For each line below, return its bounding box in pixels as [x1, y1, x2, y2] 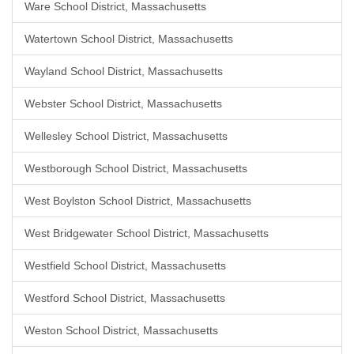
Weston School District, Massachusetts [24, 324, 218, 337]
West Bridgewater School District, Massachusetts [24, 227, 269, 239]
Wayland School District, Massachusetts [24, 65, 223, 77]
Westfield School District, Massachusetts [24, 259, 226, 272]
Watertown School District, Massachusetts [24, 32, 233, 45]
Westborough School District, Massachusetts [24, 162, 247, 175]
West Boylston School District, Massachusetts [24, 194, 251, 207]
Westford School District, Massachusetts [24, 292, 225, 304]
